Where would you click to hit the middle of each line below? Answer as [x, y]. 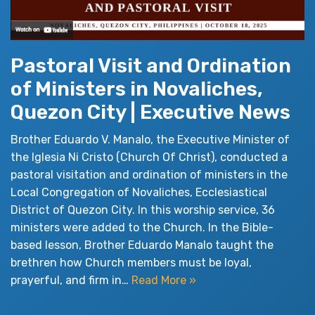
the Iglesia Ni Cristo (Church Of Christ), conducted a [149, 157]
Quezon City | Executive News [150, 112]
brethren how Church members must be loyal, [131, 262]
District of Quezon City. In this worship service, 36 [143, 210]
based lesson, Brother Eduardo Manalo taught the [142, 245]
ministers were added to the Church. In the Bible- [142, 227]
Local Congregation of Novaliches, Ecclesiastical [139, 192]
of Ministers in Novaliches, [137, 89]
